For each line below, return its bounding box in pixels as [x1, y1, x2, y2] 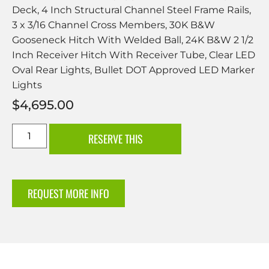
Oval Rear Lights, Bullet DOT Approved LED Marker [12, 64, 255, 76]
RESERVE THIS [88, 131, 143, 147]
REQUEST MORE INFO [28, 186, 109, 202]
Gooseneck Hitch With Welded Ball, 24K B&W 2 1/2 [12, 34, 253, 46]
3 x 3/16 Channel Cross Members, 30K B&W [12, 19, 215, 31]
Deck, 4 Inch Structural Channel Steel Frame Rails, [12, 4, 251, 16]
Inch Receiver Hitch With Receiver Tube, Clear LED [12, 49, 255, 61]
